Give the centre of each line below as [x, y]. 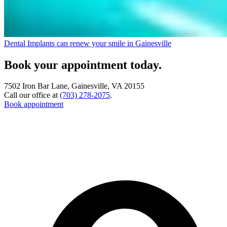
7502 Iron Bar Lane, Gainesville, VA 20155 [74, 86]
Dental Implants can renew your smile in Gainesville [88, 43]
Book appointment [34, 104]
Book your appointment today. [83, 65]
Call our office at [32, 95]
